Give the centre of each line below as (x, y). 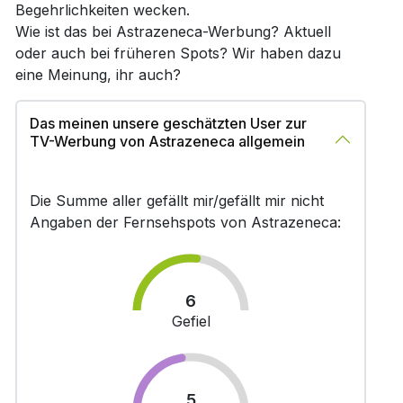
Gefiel (191, 321)
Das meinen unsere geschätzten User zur (168, 123)
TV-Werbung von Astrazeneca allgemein (167, 141)
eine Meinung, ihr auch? (98, 75)
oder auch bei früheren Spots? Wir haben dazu (178, 53)
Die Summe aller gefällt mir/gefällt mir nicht (176, 201)
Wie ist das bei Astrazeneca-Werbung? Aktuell (173, 31)
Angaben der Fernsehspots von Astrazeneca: (185, 222)
